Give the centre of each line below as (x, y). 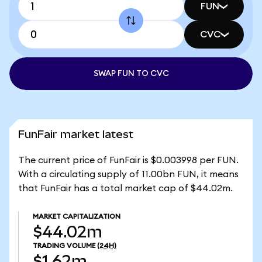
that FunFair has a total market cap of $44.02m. (125, 188)
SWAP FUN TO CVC (131, 74)
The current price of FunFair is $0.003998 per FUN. (128, 160)
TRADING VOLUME (64, 246)
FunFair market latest (76, 134)
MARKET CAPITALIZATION (77, 216)
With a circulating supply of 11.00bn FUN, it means (128, 174)
